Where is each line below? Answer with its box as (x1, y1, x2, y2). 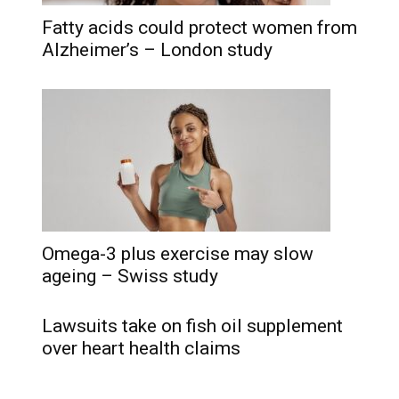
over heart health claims (42, 338, 240, 359)
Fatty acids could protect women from (42, 17, 357, 38)
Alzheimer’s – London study (42, 39, 273, 61)
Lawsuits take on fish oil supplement (42, 315, 343, 337)
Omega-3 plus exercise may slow (42, 243, 313, 265)
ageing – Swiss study (42, 265, 218, 287)
